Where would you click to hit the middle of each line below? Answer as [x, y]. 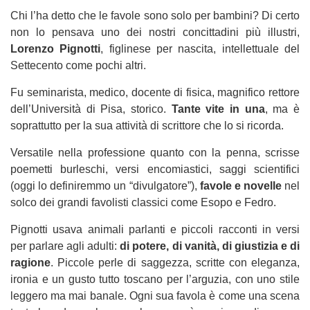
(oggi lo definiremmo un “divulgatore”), [105, 186]
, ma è [282, 109]
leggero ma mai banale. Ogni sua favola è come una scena [155, 296]
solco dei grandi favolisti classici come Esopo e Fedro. [143, 202]
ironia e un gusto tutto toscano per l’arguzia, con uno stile [155, 279]
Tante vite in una [218, 109]
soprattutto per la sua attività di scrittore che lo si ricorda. [147, 126]
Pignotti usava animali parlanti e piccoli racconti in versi [155, 229]
